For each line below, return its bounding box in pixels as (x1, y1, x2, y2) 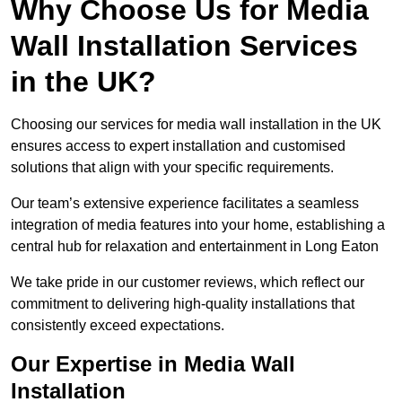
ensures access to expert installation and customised (11, 138, 345, 154)
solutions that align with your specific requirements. (11, 160, 334, 176)
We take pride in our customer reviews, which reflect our (11, 275, 364, 291)
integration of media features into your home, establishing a (11, 217, 385, 233)
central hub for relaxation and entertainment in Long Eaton (11, 239, 379, 255)
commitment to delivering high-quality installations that (11, 296, 354, 312)
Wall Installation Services (11, 30, 358, 63)
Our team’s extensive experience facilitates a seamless (11, 196, 359, 212)
